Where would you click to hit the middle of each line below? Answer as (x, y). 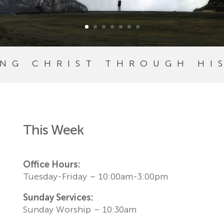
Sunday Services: (58, 197)
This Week (53, 130)
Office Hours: (52, 164)
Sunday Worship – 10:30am (80, 209)
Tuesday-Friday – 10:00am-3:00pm (95, 176)
